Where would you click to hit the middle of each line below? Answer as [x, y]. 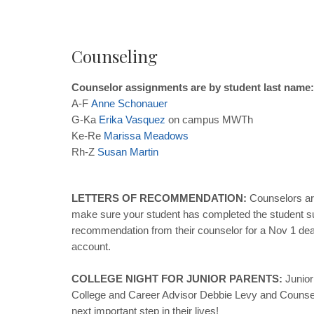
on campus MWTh [209, 119]
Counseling [115, 56]
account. [91, 246]
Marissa [122, 135]
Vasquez [145, 119]
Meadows [166, 135]
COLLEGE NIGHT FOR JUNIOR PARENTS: [178, 278]
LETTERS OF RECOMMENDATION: [161, 198]
